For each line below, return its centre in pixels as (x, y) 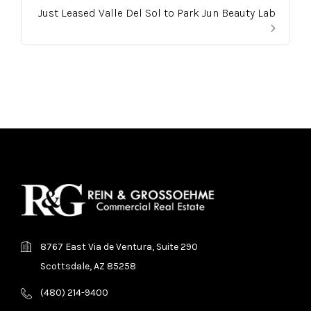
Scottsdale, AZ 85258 (88, 266)
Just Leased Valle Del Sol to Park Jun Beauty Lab (157, 12)
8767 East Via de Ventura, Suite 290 (119, 246)
